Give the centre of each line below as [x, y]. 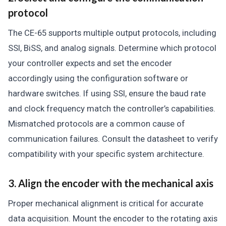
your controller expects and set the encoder [90, 63]
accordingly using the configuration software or [98, 78]
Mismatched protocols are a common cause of [97, 124]
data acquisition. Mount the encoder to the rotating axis [113, 218]
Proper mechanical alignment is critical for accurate [106, 203]
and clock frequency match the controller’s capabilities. [112, 108]
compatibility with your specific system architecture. [106, 154]
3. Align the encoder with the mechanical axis [111, 183]
